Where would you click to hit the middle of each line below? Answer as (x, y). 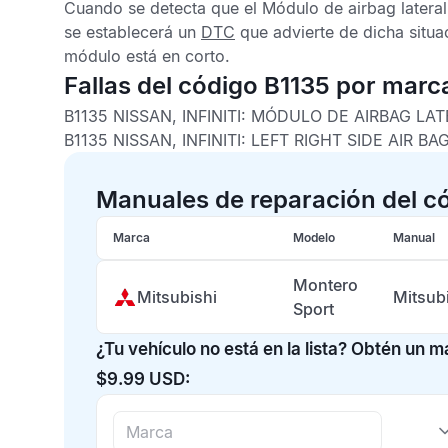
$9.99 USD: (143, 379)
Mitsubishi (177, 297)
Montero (325, 285)
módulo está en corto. (147, 56)
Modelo (314, 237)
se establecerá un (132, 32)
